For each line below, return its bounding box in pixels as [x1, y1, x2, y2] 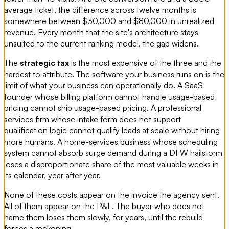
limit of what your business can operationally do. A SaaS [4, 80, 203, 91]
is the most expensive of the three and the [69, 58, 221, 68]
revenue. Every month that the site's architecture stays [4, 27, 198, 38]
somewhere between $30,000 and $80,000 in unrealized [4, 16, 214, 27]
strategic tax [20, 58, 69, 68]
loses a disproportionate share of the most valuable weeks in [4, 159, 219, 170]
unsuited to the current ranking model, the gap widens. [4, 38, 199, 49]
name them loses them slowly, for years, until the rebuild [4, 212, 203, 223]
